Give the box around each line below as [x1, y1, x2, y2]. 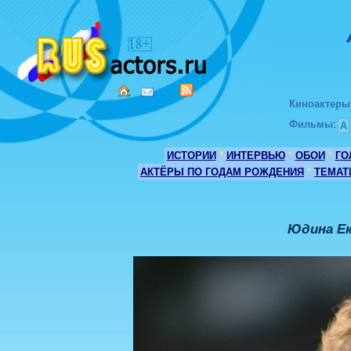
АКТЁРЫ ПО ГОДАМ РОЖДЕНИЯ [140, 166, 304, 178]
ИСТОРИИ [166, 150, 216, 161]
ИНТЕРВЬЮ [226, 150, 285, 161]
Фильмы [289, 118, 333, 130]
